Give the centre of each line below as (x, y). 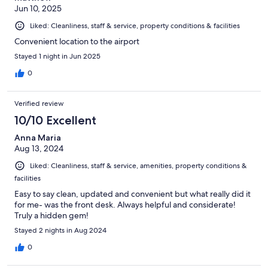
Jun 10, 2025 (38, 9)
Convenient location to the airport (77, 42)
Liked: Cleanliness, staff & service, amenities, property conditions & (138, 166)
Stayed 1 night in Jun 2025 (57, 57)
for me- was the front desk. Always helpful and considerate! (125, 205)
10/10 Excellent (55, 121)
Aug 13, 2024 (39, 149)
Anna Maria (38, 138)
